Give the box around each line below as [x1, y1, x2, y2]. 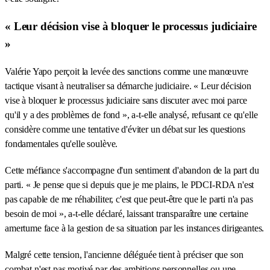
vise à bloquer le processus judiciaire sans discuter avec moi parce [5, 95, 248, 106]
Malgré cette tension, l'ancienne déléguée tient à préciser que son [5, 250, 243, 260]
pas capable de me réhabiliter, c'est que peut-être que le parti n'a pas [5, 194, 253, 205]
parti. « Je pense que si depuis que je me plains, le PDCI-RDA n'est [5, 180, 254, 190]
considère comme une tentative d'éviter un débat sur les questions [5, 124, 245, 135]
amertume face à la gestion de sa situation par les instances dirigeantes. [5, 223, 265, 234]
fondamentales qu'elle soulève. [5, 139, 118, 149]
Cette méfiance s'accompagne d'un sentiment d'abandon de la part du [5, 165, 259, 176]
